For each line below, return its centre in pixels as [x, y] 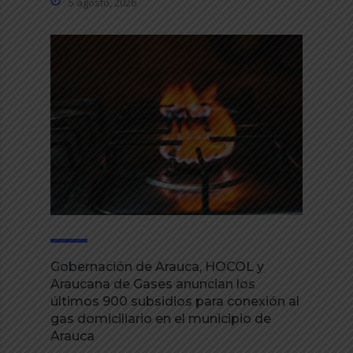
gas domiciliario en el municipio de [161, 318]
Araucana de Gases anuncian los [153, 284]
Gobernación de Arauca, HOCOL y [157, 266]
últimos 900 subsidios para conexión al [175, 301]
